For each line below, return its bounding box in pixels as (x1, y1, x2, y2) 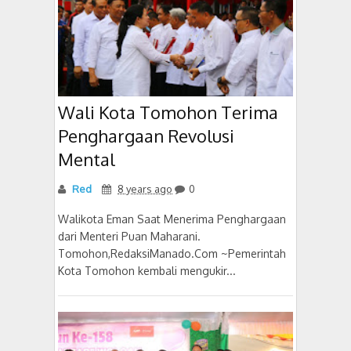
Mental (58, 147, 115, 170)
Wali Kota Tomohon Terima (58, 100, 278, 123)
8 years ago (118, 182, 172, 195)
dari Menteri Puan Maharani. (58, 229, 201, 243)
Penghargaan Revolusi (58, 124, 234, 147)
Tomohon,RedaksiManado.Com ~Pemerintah (58, 246, 286, 260)
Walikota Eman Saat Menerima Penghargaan (58, 212, 286, 226)
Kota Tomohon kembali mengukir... (58, 263, 236, 277)
